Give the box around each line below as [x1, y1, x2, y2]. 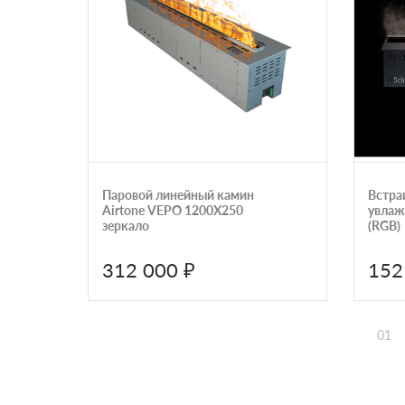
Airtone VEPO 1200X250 [102, 202, 243, 218]
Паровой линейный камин [102, 186, 254, 202]
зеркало [102, 217, 149, 233]
